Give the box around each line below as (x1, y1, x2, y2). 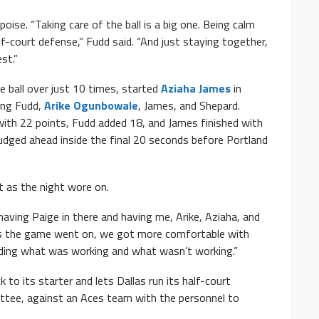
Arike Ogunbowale (44, 97, 138, 115)
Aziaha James (161, 80, 231, 98)
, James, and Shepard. (138, 97, 240, 115)
